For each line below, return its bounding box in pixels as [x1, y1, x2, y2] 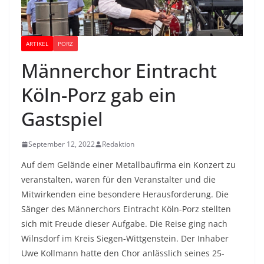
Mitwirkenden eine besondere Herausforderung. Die [21, 189, 229, 200]
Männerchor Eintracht [21, 58, 217, 84]
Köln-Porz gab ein [21, 82, 176, 108]
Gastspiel [21, 106, 103, 132]
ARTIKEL [26, 39, 48, 48]
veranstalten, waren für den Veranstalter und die [21, 174, 216, 186]
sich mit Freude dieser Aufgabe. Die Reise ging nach [21, 218, 227, 230]
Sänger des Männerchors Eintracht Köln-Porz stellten [21, 203, 231, 215]
